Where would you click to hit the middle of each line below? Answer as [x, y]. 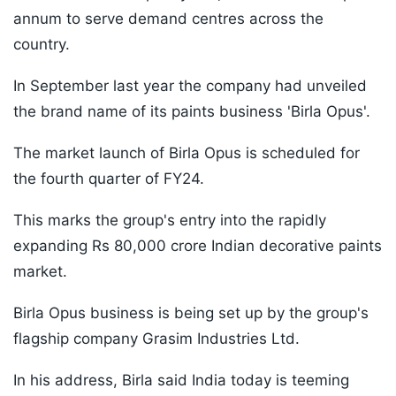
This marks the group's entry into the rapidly [170, 221]
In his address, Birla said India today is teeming [181, 381]
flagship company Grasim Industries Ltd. [156, 339]
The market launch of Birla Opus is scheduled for [187, 153]
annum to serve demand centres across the [168, 19]
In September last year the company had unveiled [190, 86]
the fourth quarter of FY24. [109, 179]
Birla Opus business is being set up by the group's [191, 313]
